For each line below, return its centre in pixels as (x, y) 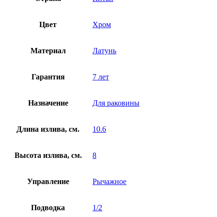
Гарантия (48, 77)
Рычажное (109, 181)
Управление (48, 181)
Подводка (48, 207)
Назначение (48, 103)
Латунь (104, 50)
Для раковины (116, 103)
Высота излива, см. (48, 155)
